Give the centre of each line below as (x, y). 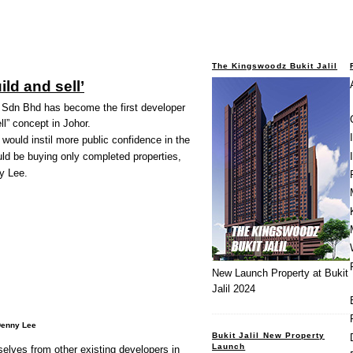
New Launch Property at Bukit (280, 273)
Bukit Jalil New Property (269, 335)
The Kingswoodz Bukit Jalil (275, 65)
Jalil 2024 (234, 289)
